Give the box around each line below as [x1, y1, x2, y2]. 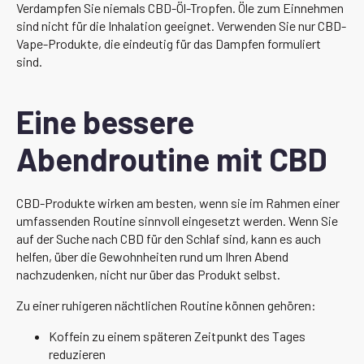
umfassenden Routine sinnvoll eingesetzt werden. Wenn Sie [16, 212, 338, 228]
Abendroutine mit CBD [16, 139, 327, 178]
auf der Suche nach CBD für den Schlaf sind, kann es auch [16, 230, 321, 246]
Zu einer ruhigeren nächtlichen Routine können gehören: [16, 297, 316, 313]
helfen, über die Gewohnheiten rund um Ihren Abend [16, 248, 288, 264]
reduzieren [49, 345, 106, 362]
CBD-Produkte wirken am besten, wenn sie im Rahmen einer [16, 194, 340, 210]
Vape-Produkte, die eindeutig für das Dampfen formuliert [16, 35, 321, 51]
